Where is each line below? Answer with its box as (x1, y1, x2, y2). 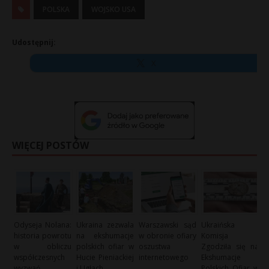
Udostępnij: (12, 37, 56, 47)
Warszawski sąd (139, 219, 196, 230)
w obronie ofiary (139, 230, 196, 241)
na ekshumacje (76, 230, 134, 241)
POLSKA (43, 4, 70, 14)
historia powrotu (14, 230, 71, 241)
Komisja (201, 230, 229, 241)
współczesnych (14, 252, 65, 262)
